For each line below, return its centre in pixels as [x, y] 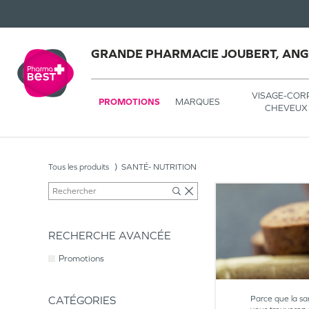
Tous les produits [79, 167]
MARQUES [198, 101]
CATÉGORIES [82, 300]
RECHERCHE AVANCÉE [110, 235]
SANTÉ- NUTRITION [159, 167]
